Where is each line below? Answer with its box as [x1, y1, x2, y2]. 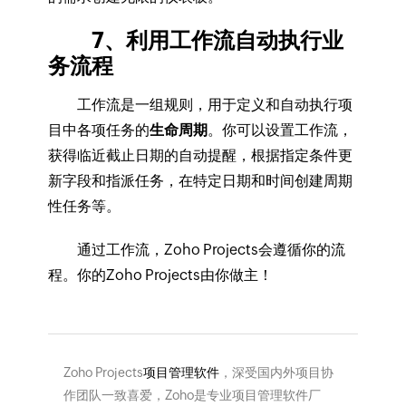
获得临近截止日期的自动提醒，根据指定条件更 [47, 147, 353, 165]
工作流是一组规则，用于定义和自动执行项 [47, 96, 353, 114]
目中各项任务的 [47, 121, 150, 140]
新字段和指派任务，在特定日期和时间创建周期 [47, 172, 353, 190]
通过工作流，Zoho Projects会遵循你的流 [47, 241, 345, 259]
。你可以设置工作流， [207, 121, 353, 140]
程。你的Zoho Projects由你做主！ [47, 266, 273, 285]
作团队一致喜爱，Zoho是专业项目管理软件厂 [63, 388, 321, 403]
